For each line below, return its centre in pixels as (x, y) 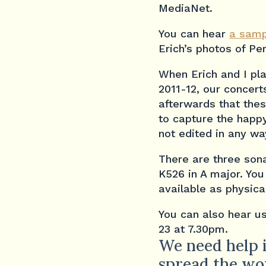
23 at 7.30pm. (193, 229)
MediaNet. (186, 8)
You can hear (194, 34)
